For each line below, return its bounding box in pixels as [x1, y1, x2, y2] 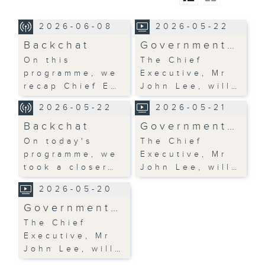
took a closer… [24, 162, 117, 172]
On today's [24, 136, 93, 146]
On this [24, 55, 71, 65]
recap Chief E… [24, 81, 119, 91]
